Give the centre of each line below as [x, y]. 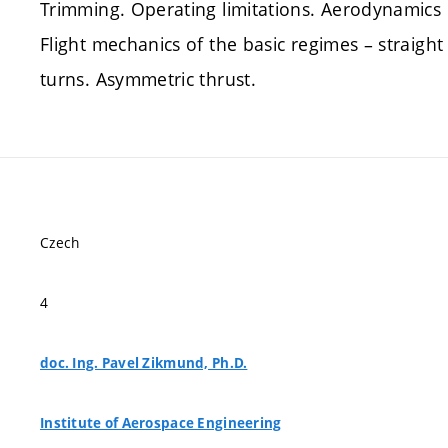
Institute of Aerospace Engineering [161, 423]
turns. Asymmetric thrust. [148, 79]
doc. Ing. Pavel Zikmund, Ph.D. [144, 363]
